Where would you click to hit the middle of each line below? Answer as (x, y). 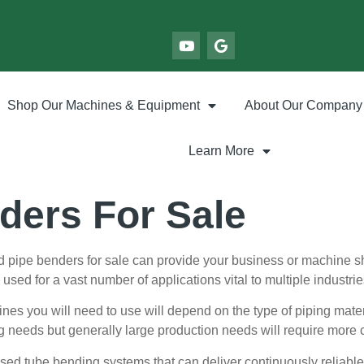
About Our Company (303, 105)
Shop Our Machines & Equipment (103, 105)
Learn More (221, 151)
